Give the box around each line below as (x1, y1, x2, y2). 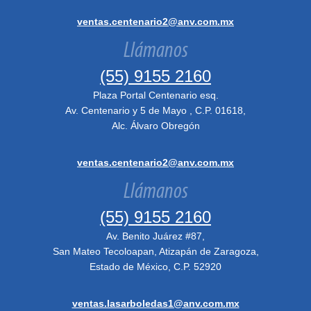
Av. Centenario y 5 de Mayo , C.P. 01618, (65, 105, 246, 116)
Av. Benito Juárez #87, (106, 230, 205, 242)
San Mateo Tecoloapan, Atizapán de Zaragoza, (52, 246, 259, 257)
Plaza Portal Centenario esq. (92, 90, 219, 101)
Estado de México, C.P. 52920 (90, 261, 221, 272)
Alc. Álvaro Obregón (111, 120, 200, 131)
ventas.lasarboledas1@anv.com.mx (72, 298, 239, 309)
